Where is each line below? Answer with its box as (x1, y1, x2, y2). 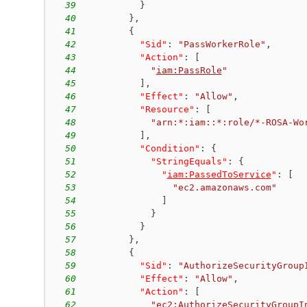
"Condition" (139, 143, 200, 153)
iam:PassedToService (167, 169, 271, 180)
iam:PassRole (156, 64, 222, 75)
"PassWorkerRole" (177, 38, 266, 49)
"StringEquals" (150, 156, 228, 167)
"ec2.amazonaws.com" (172, 182, 277, 193)
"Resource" (139, 103, 195, 114)
